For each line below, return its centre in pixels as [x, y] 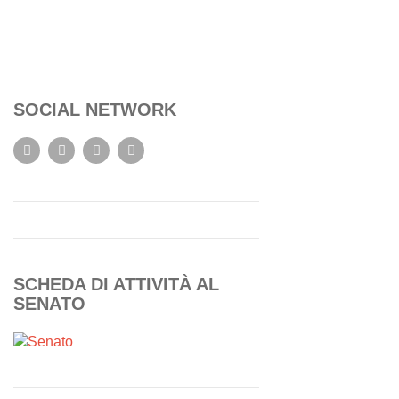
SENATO [49, 304]
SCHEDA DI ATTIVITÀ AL [116, 284]
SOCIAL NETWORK [95, 110]
